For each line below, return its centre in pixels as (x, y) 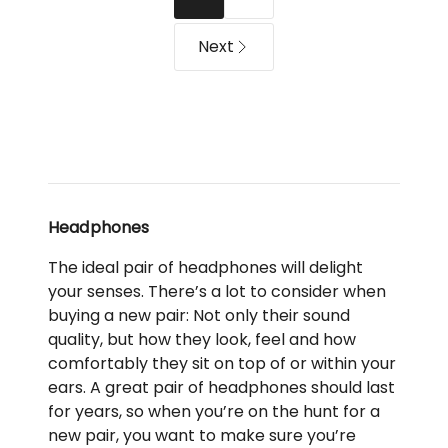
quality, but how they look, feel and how (202, 340)
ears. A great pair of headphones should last (221, 388)
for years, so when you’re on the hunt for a (214, 412)
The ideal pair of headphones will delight (205, 268)
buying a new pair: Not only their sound (199, 316)
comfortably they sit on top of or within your (222, 364)
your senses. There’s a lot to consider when (217, 292)
